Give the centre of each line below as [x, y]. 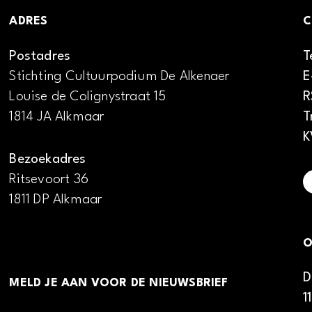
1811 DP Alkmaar [56, 200]
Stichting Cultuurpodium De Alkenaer [119, 77]
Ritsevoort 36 [49, 179]
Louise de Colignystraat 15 [88, 97]
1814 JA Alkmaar [57, 117]
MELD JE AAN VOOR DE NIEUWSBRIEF [119, 283]
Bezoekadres [48, 159]
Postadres [40, 57]
